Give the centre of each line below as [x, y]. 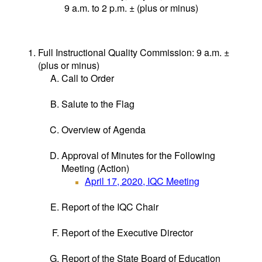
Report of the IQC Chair [110, 207]
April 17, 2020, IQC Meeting [142, 181]
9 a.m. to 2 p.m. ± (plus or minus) [131, 8]
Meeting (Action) [95, 168]
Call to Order [88, 78]
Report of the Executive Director [127, 232]
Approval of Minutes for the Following [138, 155]
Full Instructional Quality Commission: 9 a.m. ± [134, 52]
